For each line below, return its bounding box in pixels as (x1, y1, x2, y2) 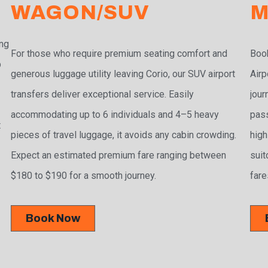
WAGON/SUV (11, 1, 150, 24)
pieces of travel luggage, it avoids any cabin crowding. (11, 129, 237, 141)
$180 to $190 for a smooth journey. (11, 170, 157, 182)
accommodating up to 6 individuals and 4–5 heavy (11, 109, 220, 121)
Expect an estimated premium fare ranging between (11, 150, 227, 162)
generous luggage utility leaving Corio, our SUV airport (11, 68, 236, 80)
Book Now (26, 212, 81, 225)
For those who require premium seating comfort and (11, 48, 228, 60)
